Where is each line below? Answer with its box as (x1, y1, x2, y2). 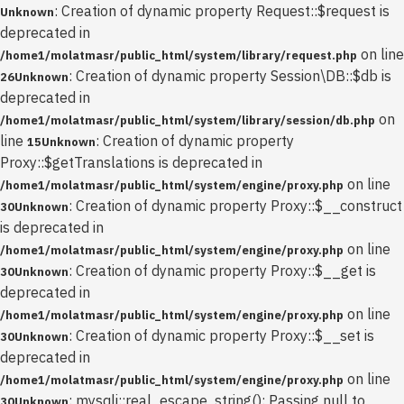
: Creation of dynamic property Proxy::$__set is (69, 326, 374, 344)
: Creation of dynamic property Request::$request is (54, 2, 390, 20)
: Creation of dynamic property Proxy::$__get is (69, 262, 376, 280)
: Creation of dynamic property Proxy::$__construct (69, 197, 402, 215)
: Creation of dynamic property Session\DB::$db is (69, 67, 391, 85)
